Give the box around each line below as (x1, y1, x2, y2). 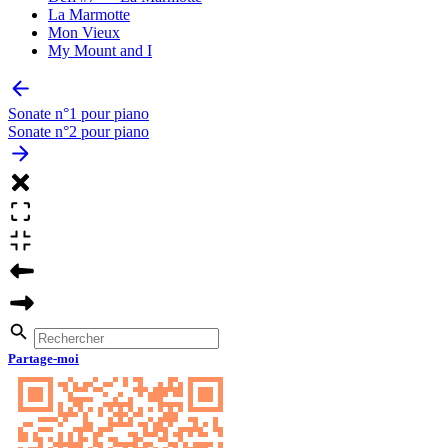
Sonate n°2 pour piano (8, 122, 149, 140)
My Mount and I (48, 41, 152, 59)
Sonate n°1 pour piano (8, 104, 149, 122)
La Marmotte (48, 5, 130, 23)
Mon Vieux (48, 23, 120, 41)
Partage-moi (8, 350, 79, 366)
